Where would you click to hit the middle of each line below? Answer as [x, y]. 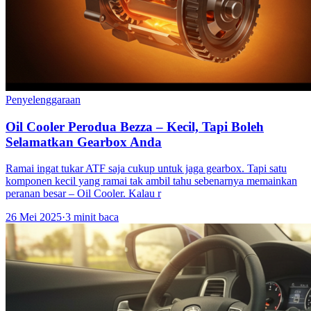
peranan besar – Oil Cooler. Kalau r [83, 194]
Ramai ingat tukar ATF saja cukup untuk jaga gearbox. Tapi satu [146, 169]
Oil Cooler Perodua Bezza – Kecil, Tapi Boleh [135, 126]
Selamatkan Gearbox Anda [84, 142]
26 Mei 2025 [34, 217]
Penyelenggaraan [43, 99]
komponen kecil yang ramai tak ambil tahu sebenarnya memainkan [151, 181]
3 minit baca [92, 217]
